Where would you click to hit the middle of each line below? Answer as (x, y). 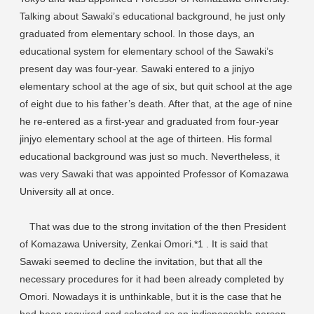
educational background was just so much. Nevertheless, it (150, 156)
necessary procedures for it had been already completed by (152, 279)
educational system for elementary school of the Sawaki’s (146, 51)
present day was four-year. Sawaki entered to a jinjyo (137, 68)
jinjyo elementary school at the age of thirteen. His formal (146, 138)
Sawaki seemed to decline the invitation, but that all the (141, 261)
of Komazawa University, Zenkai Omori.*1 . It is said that (144, 244)
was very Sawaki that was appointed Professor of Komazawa (154, 173)
